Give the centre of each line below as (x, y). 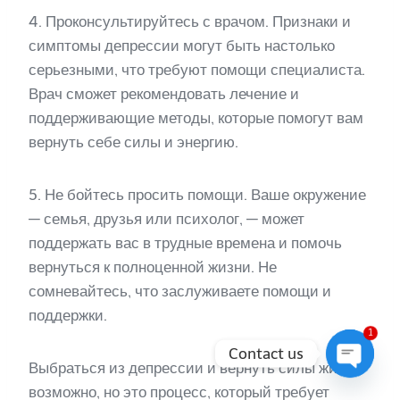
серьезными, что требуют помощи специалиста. (197, 69)
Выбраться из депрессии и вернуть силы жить (191, 367)
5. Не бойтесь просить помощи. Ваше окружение (197, 194)
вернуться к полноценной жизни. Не (153, 267)
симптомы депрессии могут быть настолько (182, 45)
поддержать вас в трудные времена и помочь (185, 242)
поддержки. (68, 315)
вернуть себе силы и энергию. (133, 142)
